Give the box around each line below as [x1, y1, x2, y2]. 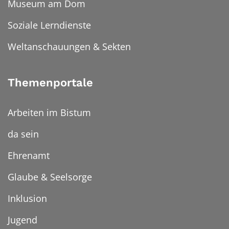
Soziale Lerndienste [8, 19, 91, 32]
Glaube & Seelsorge [8, 171, 92, 184]
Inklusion [8, 192, 47, 205]
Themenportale [8, 76, 93, 89]
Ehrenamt [8, 149, 50, 162]
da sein [8, 128, 39, 141]
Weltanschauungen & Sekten [8, 40, 131, 53]
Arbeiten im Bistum [8, 106, 91, 119]
